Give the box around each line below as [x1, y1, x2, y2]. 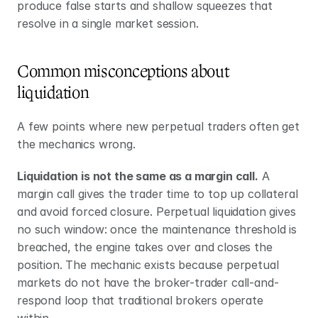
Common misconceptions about [17, 61, 229, 82]
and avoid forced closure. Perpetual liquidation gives [17, 204, 296, 219]
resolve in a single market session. [17, 16, 199, 31]
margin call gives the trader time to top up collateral [17, 187, 298, 201]
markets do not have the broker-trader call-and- [17, 275, 279, 290]
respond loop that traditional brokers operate [17, 293, 263, 307]
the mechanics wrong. [17, 137, 136, 151]
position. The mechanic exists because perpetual [17, 258, 279, 272]
